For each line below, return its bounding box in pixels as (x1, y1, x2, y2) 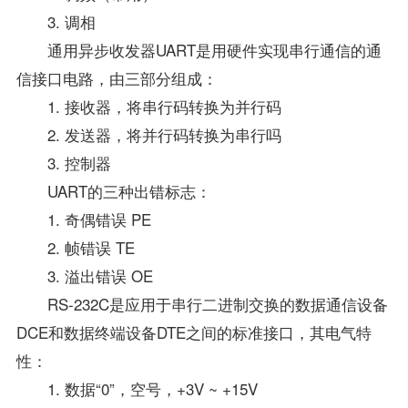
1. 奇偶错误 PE (15, 207, 151, 230)
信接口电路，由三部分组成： (15, 66, 218, 89)
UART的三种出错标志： (15, 178, 211, 202)
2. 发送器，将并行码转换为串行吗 (15, 122, 281, 146)
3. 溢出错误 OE (15, 263, 153, 287)
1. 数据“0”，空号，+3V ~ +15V (15, 376, 258, 400)
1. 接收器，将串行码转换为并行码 (15, 94, 281, 117)
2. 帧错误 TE (15, 235, 135, 259)
